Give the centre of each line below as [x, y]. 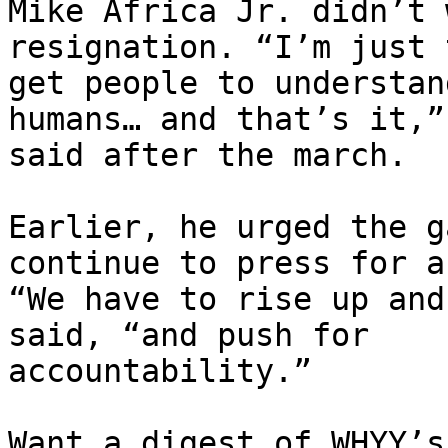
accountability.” [160, 371]
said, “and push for [188, 335]
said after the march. [207, 155]
